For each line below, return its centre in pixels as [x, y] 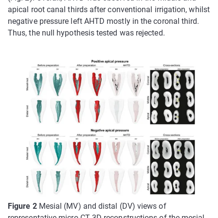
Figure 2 [22, 206]
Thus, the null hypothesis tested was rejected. [86, 33]
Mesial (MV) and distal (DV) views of [101, 206]
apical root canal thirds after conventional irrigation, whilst [109, 10]
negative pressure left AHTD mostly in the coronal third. [104, 21]
